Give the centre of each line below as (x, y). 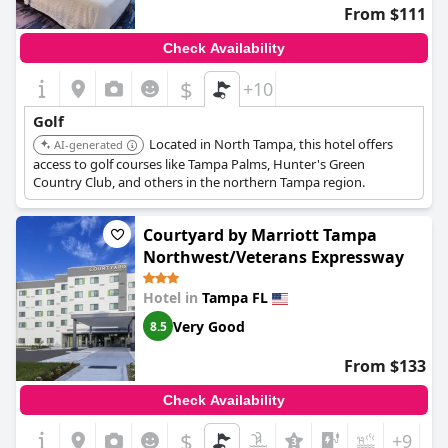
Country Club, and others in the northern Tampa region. (199, 182)
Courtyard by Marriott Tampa (260, 235)
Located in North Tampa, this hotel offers (271, 144)
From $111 (385, 14)
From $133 (385, 366)
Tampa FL (235, 297)
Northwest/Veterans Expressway (273, 257)
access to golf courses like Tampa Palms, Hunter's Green (199, 164)
